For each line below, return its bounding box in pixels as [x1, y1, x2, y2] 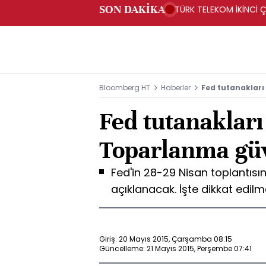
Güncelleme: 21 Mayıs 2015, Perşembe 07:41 [99, 243, 252, 254]
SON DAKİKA [99, 2, 165, 16]
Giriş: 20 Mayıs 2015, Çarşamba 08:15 [99, 233, 232, 244]
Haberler [161, 83, 191, 93]
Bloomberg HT [99, 83, 150, 93]
